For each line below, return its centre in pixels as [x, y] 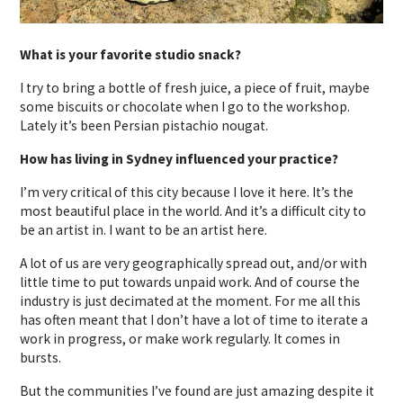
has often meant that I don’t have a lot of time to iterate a [194, 320]
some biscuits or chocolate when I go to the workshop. [185, 107]
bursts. [41, 358]
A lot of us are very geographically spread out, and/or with [194, 264]
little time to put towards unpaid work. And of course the [190, 282]
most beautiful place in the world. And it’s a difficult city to [193, 211]
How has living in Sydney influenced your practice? [179, 159]
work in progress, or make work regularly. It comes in [180, 339]
